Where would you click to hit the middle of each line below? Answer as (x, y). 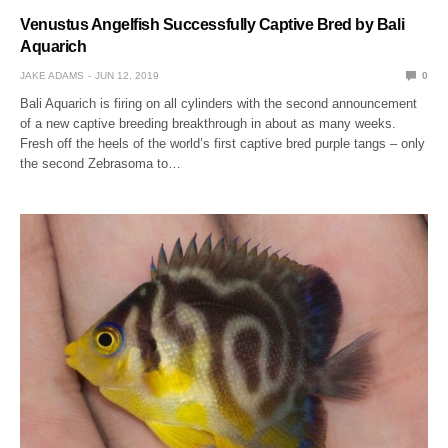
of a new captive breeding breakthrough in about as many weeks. (208, 123)
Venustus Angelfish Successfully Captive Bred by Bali (212, 24)
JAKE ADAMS (52, 75)
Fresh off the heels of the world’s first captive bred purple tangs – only (223, 143)
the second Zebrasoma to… (101, 163)
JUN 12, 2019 (127, 75)
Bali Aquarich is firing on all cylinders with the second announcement (219, 103)
